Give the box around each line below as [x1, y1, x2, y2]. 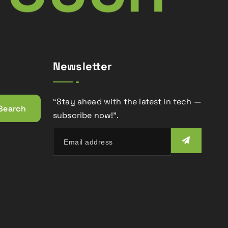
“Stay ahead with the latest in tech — [53, 96, 202, 107]
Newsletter [53, 59, 112, 73]
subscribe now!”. [53, 110, 119, 121]
